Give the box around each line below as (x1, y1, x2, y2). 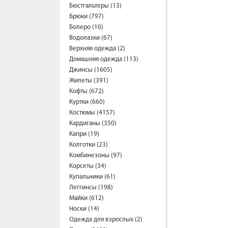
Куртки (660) (69, 99, 105, 105)
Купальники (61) (69, 174, 116, 180)
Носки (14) (69, 206, 99, 212)
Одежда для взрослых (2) (69, 216, 142, 223)
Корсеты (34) (69, 163, 106, 169)
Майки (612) (69, 195, 104, 202)
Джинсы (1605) (69, 67, 112, 73)
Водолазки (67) (69, 35, 112, 41)
